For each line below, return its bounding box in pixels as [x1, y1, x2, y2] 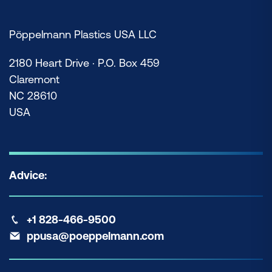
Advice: [9, 169, 47, 182]
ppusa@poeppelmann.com [27, 229, 164, 243]
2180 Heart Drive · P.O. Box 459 [9, 56, 160, 69]
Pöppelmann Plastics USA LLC [9, 27, 157, 41]
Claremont [9, 72, 59, 86]
